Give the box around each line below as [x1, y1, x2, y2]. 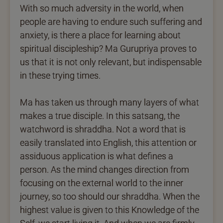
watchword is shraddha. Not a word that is [20, 123, 186, 134]
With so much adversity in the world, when [20, 2, 184, 13]
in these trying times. [20, 70, 101, 81]
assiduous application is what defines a [20, 150, 173, 161]
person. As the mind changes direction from [20, 164, 189, 175]
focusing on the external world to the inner [20, 177, 183, 188]
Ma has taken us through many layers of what [20, 97, 199, 108]
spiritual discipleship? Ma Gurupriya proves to [20, 43, 197, 54]
